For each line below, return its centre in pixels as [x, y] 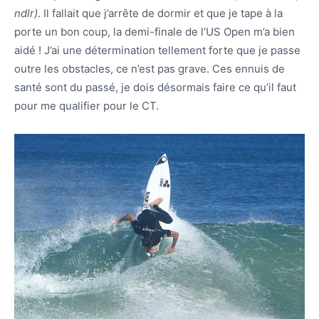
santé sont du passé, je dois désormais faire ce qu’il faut [155, 87]
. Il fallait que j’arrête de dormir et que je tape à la [160, 13]
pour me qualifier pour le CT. [87, 105]
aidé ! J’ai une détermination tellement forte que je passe [157, 50]
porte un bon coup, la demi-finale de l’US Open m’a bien [155, 31]
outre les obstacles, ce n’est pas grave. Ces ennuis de [150, 68]
